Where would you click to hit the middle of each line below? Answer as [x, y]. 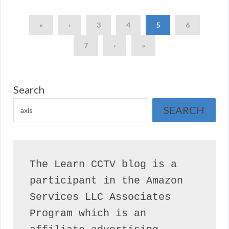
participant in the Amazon [106, 180]
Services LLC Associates [100, 197]
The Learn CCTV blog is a [103, 164]
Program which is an [88, 213]
